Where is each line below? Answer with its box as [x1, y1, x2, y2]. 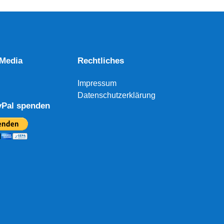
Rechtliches [77, 55, 124, 65]
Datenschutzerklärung [77, 90, 155, 99]
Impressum [77, 78, 116, 87]
